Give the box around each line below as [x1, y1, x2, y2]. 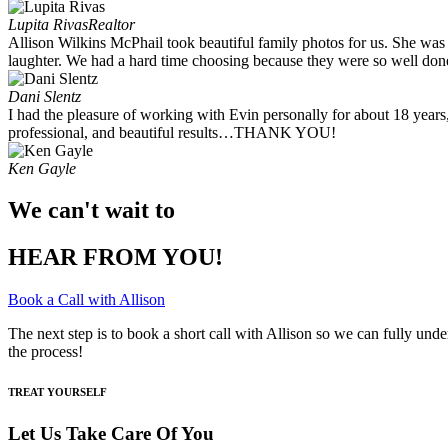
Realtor [88, 15, 135, 33]
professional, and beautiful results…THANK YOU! [8, 123, 336, 141]
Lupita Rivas [8, 15, 88, 33]
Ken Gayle [8, 159, 76, 177]
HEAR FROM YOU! [8, 244, 223, 271]
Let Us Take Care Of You [8, 423, 214, 445]
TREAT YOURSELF [8, 386, 107, 399]
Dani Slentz [8, 87, 81, 105]
